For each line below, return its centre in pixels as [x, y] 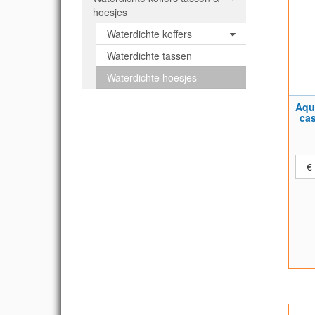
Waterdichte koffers [149, 34]
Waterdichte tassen [149, 56]
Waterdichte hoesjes [152, 77]
